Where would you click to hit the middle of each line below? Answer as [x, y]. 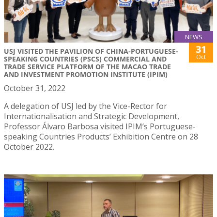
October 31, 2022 [35, 88]
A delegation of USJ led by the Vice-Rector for [85, 106]
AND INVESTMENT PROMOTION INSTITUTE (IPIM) [86, 75]
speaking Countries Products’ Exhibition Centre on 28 [101, 137]
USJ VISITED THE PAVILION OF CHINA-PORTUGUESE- [91, 51]
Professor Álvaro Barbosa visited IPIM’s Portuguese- [100, 127]
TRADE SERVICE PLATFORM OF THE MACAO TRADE [87, 67]
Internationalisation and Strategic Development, [92, 116]
